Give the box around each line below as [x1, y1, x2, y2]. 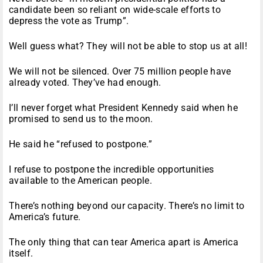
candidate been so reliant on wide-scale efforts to [9, 4, 221, 16]
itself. [9, 248, 33, 259]
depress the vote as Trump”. [9, 15, 129, 27]
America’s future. [9, 211, 81, 223]
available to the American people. [9, 175, 152, 187]
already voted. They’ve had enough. [9, 77, 161, 89]
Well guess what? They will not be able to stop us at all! [9, 41, 248, 52]
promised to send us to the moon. [9, 113, 153, 125]
